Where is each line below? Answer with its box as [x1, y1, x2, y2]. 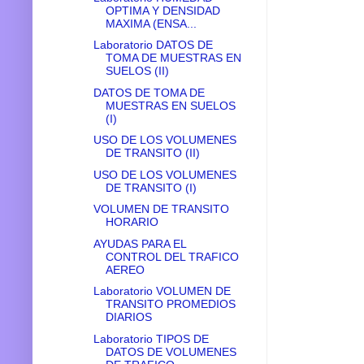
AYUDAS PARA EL [93, 236, 186, 250]
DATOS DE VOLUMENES [105, 344, 236, 358]
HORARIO [105, 215, 158, 229]
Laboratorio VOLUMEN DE [93, 284, 231, 298]
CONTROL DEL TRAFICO [105, 249, 239, 263]
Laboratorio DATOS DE [93, 38, 213, 52]
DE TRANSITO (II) [105, 146, 200, 160]
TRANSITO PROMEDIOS [105, 297, 236, 311]
